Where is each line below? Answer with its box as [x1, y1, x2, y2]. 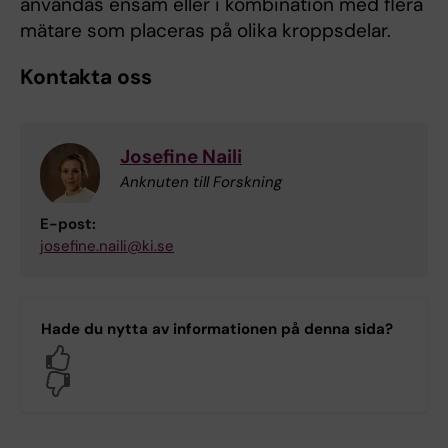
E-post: [40, 213, 96, 234]
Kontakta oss [20, 62, 152, 91]
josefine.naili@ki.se [40, 235, 174, 256]
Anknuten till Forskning [120, 171, 282, 192]
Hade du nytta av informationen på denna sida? [41, 318, 393, 339]
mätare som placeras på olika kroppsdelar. [20, 17, 391, 43]
